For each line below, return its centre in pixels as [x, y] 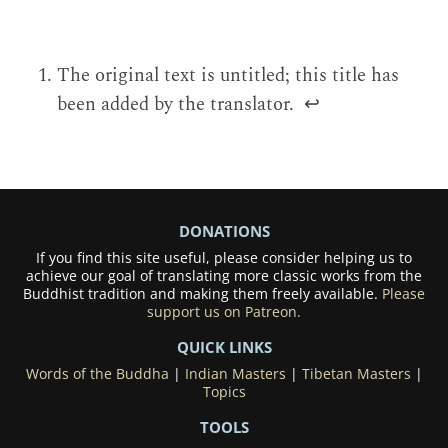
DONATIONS [224, 231]
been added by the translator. [178, 104]
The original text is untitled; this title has [228, 75]
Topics [224, 392]
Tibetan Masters [356, 374]
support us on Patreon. [224, 312]
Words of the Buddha [97, 374]
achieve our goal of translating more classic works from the [224, 276]
